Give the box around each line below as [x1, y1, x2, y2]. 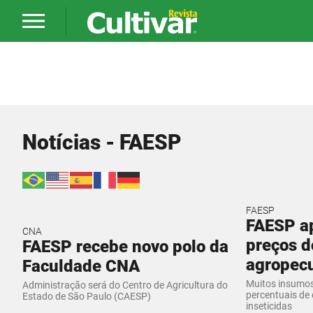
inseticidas [246, 300, 292, 312]
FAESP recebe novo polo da [22, 236, 228, 256]
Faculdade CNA [22, 256, 140, 276]
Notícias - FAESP [22, 130, 182, 154]
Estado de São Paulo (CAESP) [22, 290, 151, 302]
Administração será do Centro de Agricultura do [22, 279, 228, 291]
